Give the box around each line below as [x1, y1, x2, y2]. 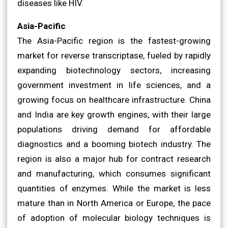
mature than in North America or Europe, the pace [17, 197, 211, 208]
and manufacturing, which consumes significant [17, 168, 211, 179]
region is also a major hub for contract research [17, 153, 211, 164]
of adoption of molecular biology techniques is [17, 212, 211, 223]
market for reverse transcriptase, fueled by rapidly [17, 50, 211, 61]
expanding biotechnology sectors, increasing [17, 65, 211, 75]
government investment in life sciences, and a [17, 79, 211, 90]
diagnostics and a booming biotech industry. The [17, 138, 211, 149]
